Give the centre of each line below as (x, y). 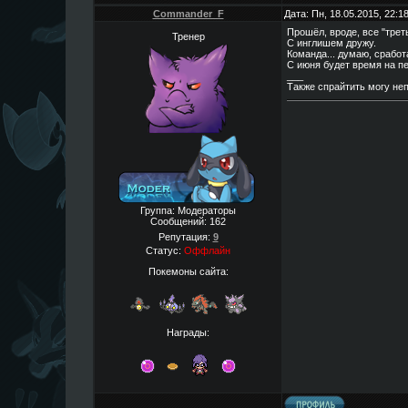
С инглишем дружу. (331, 43)
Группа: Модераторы (188, 210)
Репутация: (185, 237)
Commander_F (188, 14)
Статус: (165, 250)
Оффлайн (207, 250)
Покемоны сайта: (188, 271)
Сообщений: (180, 221)
